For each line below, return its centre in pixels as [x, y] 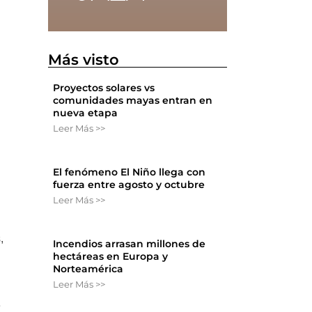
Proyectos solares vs [104, 88]
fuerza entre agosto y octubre [129, 185]
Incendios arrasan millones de [130, 244]
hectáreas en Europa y [111, 257]
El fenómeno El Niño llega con [130, 172]
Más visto [84, 60]
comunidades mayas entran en [133, 101]
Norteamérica [88, 269]
